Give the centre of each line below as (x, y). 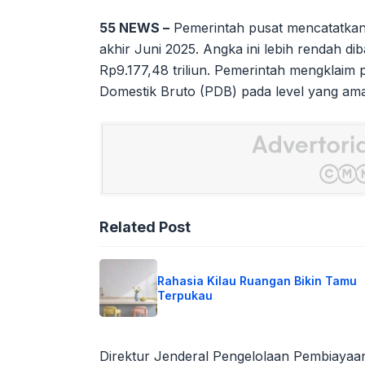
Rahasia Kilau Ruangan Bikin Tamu (257, 280)
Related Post (145, 227)
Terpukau (185, 295)
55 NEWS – (134, 28)
